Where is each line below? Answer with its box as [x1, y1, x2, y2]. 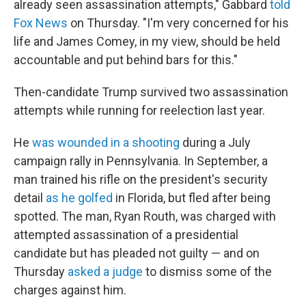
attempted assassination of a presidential [14, 227, 238, 242]
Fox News [14, 16, 68, 30]
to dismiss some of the [143, 264, 272, 279]
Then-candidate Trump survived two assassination [14, 85, 288, 99]
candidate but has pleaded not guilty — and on [14, 246, 260, 260]
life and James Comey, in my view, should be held [14, 34, 280, 48]
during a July [180, 135, 251, 150]
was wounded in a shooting [32, 135, 180, 150]
